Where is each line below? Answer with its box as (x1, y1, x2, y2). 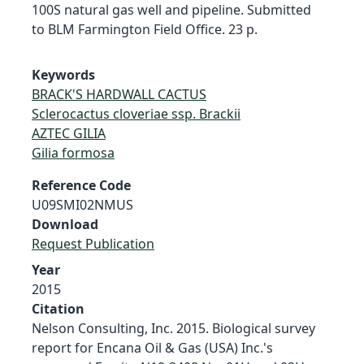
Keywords (32, 65, 95, 84)
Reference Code (32, 175, 131, 194)
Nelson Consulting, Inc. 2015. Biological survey (32, 318, 315, 337)
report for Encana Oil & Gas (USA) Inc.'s (32, 338, 273, 357)
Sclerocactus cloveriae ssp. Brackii (32, 104, 240, 123)
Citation (32, 299, 84, 318)
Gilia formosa (32, 143, 115, 162)
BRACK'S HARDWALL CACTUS (32, 84, 206, 103)
